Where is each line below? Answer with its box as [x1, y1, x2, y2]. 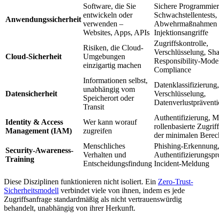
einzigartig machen [83, 61, 141, 69]
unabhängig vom [83, 85, 135, 93]
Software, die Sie [83, 1, 136, 10]
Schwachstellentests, [154, 10, 217, 19]
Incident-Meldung [154, 159, 209, 168]
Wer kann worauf [83, 117, 137, 126]
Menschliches [83, 141, 125, 150]
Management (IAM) [5, 126, 72, 135]
